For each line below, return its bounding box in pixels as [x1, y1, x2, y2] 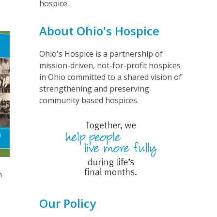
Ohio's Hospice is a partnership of [39, 48, 163, 59]
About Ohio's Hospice [39, 22, 159, 39]
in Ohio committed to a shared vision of [39, 71, 182, 82]
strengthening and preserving [39, 83, 149, 94]
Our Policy [39, 195, 96, 211]
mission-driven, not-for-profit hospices [39, 60, 181, 71]
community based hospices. [39, 94, 139, 106]
